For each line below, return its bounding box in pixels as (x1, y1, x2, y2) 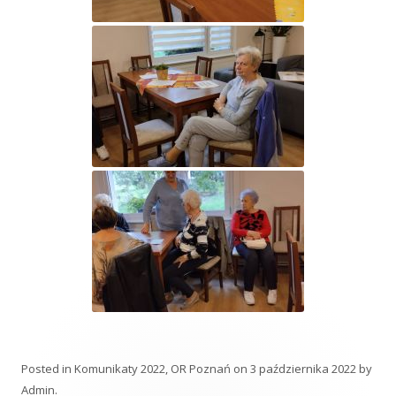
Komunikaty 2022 (74, 360, 165, 377)
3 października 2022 (250, 360, 356, 377)
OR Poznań (171, 360, 231, 377)
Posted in (21, 360, 74, 377)
